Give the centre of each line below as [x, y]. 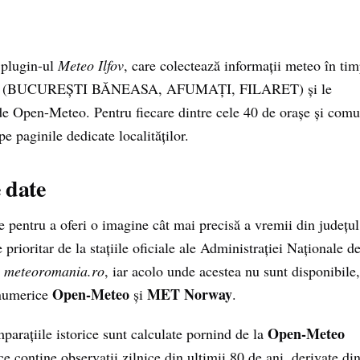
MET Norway [190, 294]
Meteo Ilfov [91, 65]
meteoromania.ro [54, 271]
